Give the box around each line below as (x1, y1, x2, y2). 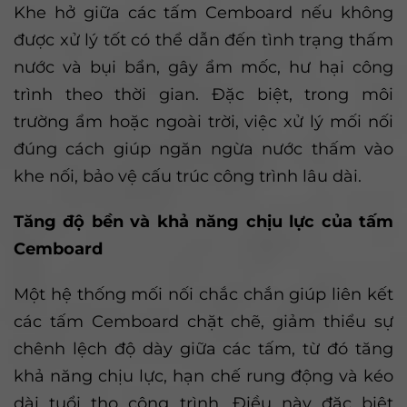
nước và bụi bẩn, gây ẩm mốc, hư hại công (14, 57, 393, 77)
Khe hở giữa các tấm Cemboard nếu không (14, 3, 393, 23)
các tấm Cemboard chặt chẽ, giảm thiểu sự (14, 312, 393, 332)
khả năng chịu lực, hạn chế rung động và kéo (14, 366, 393, 386)
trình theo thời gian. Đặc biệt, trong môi (14, 84, 393, 104)
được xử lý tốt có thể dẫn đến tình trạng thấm (14, 30, 393, 50)
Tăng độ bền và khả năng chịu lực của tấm (14, 212, 393, 232)
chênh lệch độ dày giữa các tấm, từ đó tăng (14, 339, 393, 359)
